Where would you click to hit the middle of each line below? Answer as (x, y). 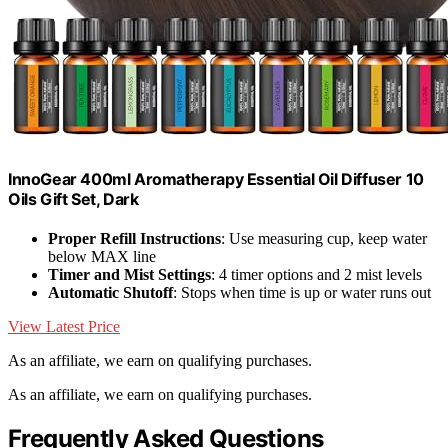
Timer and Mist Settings (129, 274)
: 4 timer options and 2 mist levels (316, 274)
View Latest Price (64, 326)
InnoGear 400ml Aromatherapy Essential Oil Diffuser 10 (216, 178)
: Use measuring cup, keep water (324, 238)
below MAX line (102, 256)
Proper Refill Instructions (134, 238)
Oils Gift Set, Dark (73, 198)
